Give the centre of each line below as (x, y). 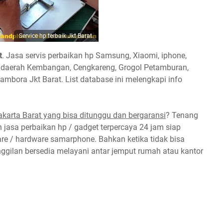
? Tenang (182, 115)
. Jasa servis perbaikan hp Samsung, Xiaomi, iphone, (94, 56)
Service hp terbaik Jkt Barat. (56, 36)
